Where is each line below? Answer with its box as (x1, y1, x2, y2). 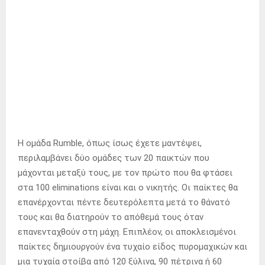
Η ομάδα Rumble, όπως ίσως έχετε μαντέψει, (18, 137, 202, 148)
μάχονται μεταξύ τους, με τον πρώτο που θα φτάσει (18, 167, 232, 178)
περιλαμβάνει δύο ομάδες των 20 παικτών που (18, 152, 209, 163)
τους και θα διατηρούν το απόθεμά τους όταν (18, 211, 203, 222)
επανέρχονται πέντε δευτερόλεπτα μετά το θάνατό (18, 196, 230, 208)
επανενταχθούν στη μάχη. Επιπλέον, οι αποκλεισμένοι (18, 226, 236, 237)
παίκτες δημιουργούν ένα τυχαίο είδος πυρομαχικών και (18, 241, 247, 252)
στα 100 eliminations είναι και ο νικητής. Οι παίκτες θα (18, 182, 238, 193)
